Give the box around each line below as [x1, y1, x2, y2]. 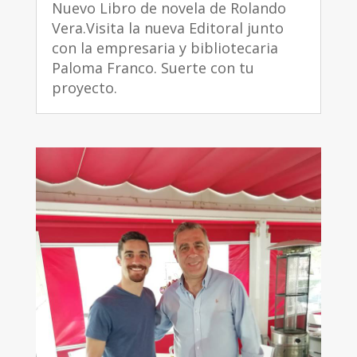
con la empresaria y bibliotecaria [51, 38, 278, 58]
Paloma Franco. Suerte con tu [51, 58, 254, 78]
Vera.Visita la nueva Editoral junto [51, 18, 284, 38]
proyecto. [51, 78, 117, 98]
